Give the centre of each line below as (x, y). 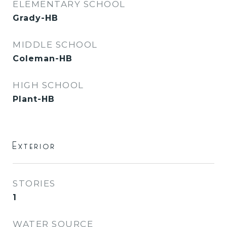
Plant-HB (34, 99)
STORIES (34, 183)
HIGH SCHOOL (48, 85)
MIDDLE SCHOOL (55, 45)
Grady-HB (35, 18)
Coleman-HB (43, 59)
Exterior (34, 145)
